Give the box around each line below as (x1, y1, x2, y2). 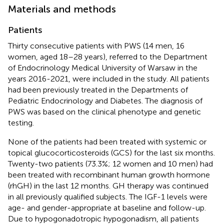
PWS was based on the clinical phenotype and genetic (8, 106, 201, 116)
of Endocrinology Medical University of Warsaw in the (8, 62, 197, 72)
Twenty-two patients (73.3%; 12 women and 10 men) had (8, 158, 213, 168)
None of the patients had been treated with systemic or (8, 136, 206, 146)
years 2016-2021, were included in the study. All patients (8, 73, 209, 83)
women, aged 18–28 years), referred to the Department (8, 51, 207, 61)
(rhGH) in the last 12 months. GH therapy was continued (8, 180, 208, 190)
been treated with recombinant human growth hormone (8, 169, 210, 179)
